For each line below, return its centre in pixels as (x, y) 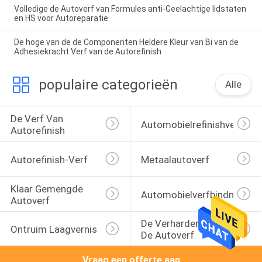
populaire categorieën (108, 85)
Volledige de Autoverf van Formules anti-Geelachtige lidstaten (130, 8)
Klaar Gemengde (48, 189)
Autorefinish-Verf (49, 159)
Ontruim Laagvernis (54, 230)
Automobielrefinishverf (192, 125)
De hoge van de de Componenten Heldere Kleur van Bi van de (126, 42)
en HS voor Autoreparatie (61, 18)
